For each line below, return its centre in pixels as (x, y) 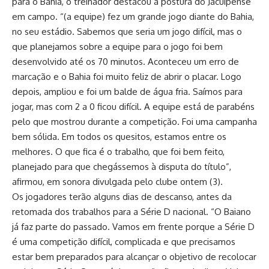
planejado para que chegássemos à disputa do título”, (122, 167)
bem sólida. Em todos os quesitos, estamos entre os (119, 137)
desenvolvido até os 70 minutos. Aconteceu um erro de (125, 62)
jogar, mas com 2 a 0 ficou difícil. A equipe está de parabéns (133, 107)
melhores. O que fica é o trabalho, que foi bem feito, (118, 152)
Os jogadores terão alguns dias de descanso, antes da (122, 197)
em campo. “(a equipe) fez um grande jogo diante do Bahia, (133, 17)
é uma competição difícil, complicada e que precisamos (124, 242)
